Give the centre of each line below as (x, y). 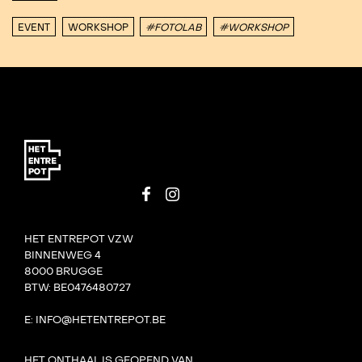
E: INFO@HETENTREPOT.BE (95, 320)
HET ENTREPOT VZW (79, 239)
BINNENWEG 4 (63, 255)
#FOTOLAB (173, 27)
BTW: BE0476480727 (78, 287)
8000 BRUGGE (63, 271)
